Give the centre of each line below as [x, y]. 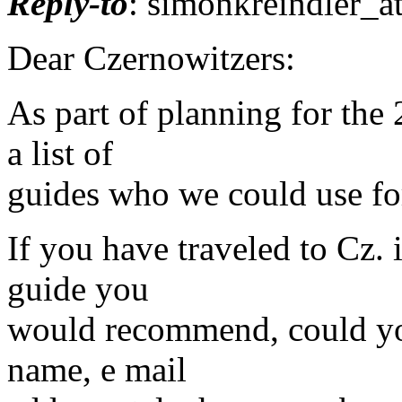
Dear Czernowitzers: [151, 57]
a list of [60, 153]
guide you [78, 288]
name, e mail [97, 369]
